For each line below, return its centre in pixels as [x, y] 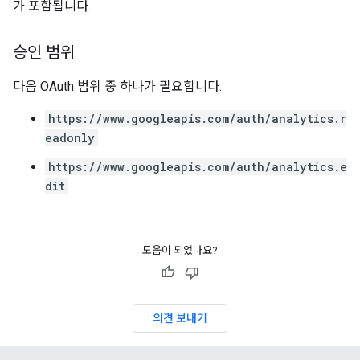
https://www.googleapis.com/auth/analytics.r [197, 119]
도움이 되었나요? [180, 250]
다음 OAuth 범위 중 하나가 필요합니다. [117, 86]
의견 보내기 [180, 318]
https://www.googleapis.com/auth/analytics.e [198, 167]
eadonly [70, 138]
